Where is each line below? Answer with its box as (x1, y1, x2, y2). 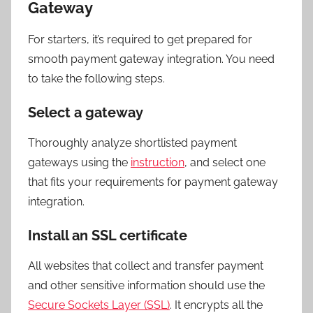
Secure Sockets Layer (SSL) (28, 298, 170, 312)
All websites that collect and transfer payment (28, 259, 263, 272)
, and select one (184, 155, 265, 169)
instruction (131, 155, 184, 169)
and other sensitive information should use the (28, 278, 265, 292)
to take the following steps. (28, 71, 168, 85)
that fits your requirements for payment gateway (28, 175, 278, 189)
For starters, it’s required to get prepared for (28, 32, 252, 46)
